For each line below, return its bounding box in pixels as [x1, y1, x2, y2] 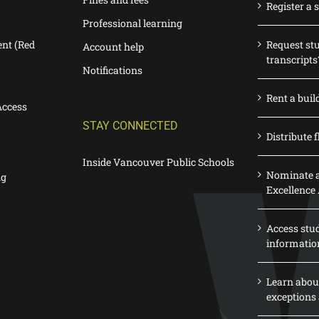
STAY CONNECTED [83, 119, 178, 132]
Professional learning [83, 16, 182, 30]
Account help [83, 40, 144, 53]
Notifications [83, 63, 142, 77]
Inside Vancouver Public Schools [83, 155, 234, 169]
